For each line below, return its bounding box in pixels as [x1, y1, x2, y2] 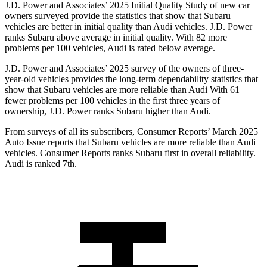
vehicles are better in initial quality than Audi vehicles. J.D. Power [5, 21, 252, 32]
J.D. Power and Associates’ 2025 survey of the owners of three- [5, 63, 244, 74]
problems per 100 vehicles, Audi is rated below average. [5, 43, 215, 54]
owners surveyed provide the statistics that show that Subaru [5, 11, 231, 21]
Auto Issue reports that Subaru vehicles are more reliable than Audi [5, 137, 256, 148]
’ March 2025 [207, 126, 258, 137]
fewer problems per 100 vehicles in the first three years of [5, 95, 220, 106]
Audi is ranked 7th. [5, 159, 77, 169]
